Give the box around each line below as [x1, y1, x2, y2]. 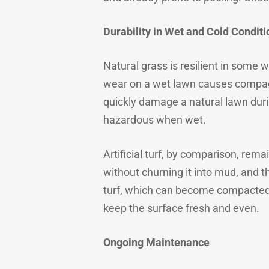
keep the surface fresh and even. [103, 202, 259, 214]
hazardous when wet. [103, 113, 206, 126]
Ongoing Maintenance [103, 236, 210, 249]
